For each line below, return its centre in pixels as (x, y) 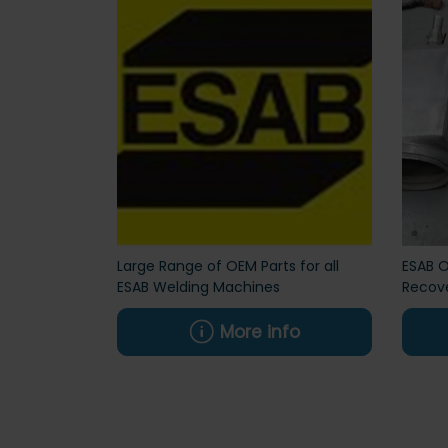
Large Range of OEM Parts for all (228, 265)
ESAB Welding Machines (198, 286)
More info (260, 331)
